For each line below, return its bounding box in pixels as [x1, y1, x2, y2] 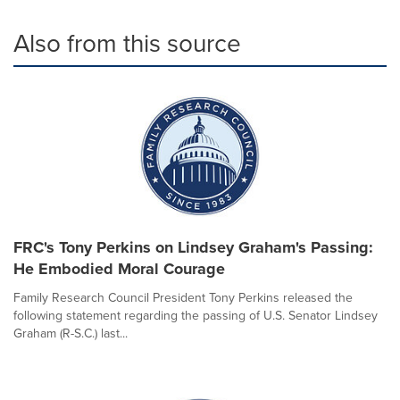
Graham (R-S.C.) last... [13, 324, 128, 342]
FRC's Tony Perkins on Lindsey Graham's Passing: [13, 236, 373, 259]
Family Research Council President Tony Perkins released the [13, 288, 353, 306]
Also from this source [13, 25, 241, 60]
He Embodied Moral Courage [13, 257, 225, 280]
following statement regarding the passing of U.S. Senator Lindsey [13, 306, 378, 324]
